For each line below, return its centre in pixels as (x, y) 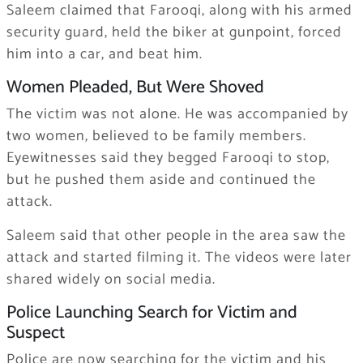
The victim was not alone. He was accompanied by (177, 114)
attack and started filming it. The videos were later (179, 257)
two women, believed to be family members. (156, 136)
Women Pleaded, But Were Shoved (135, 87)
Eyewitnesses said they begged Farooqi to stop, (168, 158)
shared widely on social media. (111, 279)
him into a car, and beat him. (104, 54)
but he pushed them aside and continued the (161, 179)
